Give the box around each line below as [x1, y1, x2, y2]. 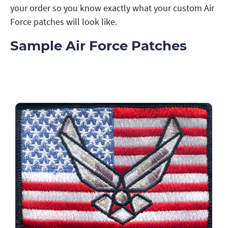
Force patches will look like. [10, 15, 117, 27]
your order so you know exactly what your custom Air [10, 2, 214, 14]
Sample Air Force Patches [10, 37, 187, 54]
